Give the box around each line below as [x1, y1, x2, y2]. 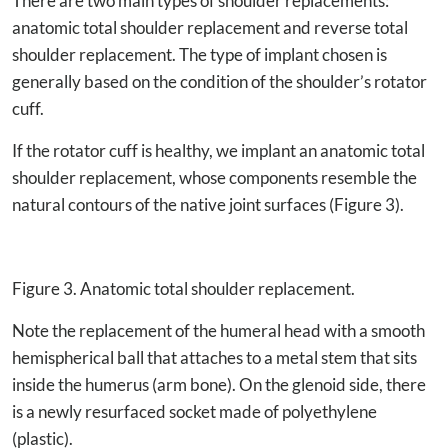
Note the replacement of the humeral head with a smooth [12, 319, 425, 341]
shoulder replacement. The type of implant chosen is [12, 43, 387, 65]
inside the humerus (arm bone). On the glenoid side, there [12, 373, 426, 395]
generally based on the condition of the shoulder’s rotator [12, 70, 427, 92]
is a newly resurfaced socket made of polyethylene [12, 400, 377, 422]
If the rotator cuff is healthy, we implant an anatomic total [12, 139, 425, 161]
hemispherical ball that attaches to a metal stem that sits [12, 346, 417, 368]
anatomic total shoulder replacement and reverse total [12, 16, 408, 38]
